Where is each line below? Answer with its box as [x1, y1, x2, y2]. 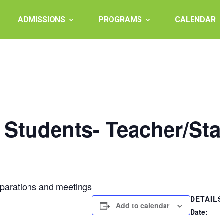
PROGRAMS [98, 15, 142, 24]
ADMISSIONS [18, 15, 65, 24]
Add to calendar [116, 200, 169, 210]
